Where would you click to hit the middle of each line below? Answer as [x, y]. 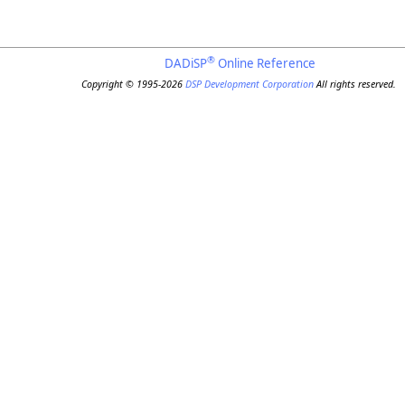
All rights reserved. [357, 85]
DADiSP [186, 64]
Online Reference [266, 64]
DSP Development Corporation [250, 85]
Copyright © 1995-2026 [134, 85]
